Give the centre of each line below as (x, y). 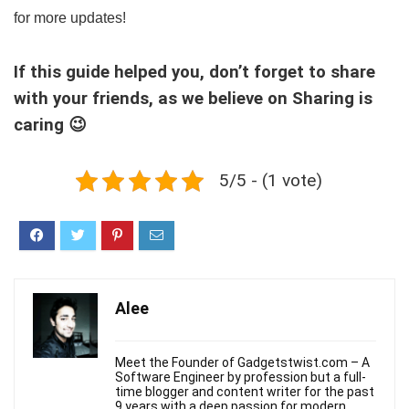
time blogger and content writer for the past (245, 392)
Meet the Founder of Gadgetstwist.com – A (242, 362)
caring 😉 (50, 125)
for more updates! (70, 18)
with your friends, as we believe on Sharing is (193, 99)
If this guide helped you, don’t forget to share (194, 72)
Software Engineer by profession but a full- (241, 377)
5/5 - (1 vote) (271, 180)
